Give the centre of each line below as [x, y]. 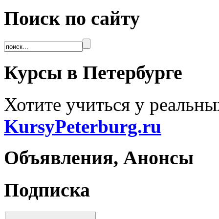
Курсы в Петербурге [93, 72]
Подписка [47, 190]
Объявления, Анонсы [99, 158]
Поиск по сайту [72, 18]
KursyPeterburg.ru [83, 126]
